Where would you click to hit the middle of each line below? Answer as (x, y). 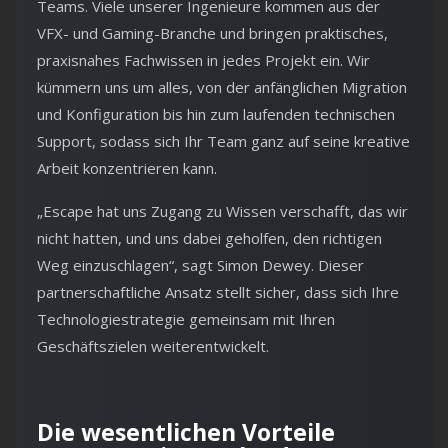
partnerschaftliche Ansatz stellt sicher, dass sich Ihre (218, 292)
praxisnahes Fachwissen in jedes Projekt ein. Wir (203, 60)
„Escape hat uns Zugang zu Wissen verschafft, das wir (222, 211)
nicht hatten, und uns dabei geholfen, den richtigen (209, 238)
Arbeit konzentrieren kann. (127, 168)
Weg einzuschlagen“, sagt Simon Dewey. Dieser (200, 265)
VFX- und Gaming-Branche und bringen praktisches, (212, 33)
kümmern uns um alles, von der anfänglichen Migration (222, 87)
